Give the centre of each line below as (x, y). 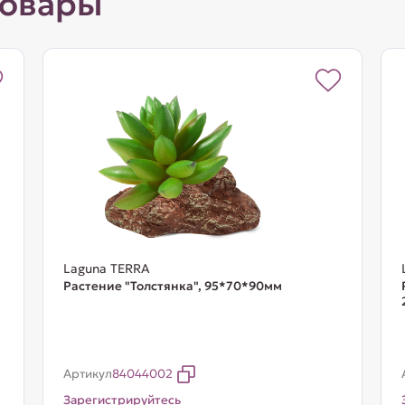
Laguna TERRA (106, 268)
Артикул (87, 374)
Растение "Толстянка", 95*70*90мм (172, 286)
